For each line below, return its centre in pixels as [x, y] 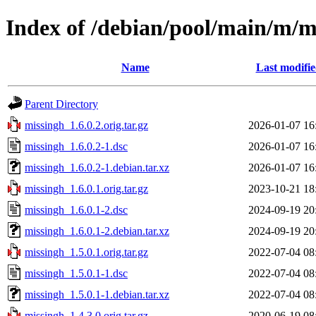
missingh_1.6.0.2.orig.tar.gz [86, 125]
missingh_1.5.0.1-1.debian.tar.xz [97, 294]
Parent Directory [61, 104]
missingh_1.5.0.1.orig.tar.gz [86, 252]
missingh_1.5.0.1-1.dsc [76, 273]
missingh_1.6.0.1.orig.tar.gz [86, 188]
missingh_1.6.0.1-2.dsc [76, 209]
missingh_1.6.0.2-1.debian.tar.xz [97, 167]
